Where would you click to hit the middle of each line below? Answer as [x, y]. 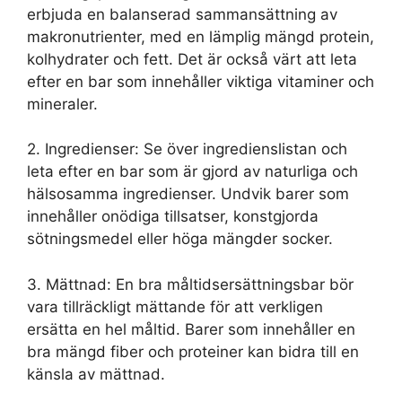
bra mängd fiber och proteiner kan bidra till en [193, 351]
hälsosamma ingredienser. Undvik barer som [188, 194]
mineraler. [62, 104]
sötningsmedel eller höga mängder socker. [180, 239]
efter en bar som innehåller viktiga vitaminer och [201, 81]
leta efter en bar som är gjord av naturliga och [192, 172]
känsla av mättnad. [96, 374]
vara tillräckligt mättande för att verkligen [175, 306]
